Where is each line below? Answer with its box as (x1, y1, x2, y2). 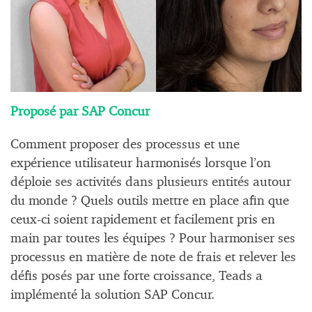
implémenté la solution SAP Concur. (10, 288, 214, 302)
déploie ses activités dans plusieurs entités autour (10, 175, 291, 189)
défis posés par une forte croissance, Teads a (10, 269, 263, 283)
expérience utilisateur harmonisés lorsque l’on (10, 156, 271, 170)
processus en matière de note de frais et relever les (10, 250, 296, 264)
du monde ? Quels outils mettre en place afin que (10, 194, 289, 208)
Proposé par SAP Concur (10, 105, 150, 119)
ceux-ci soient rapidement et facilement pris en (10, 212, 275, 226)
